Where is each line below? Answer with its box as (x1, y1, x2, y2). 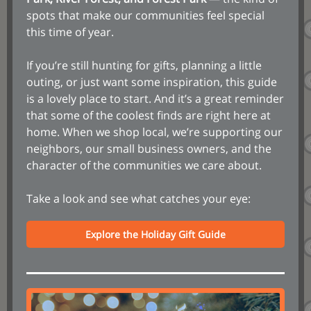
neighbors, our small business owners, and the (26, 141, 271, 156)
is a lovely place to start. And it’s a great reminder (26, 91, 284, 106)
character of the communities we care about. (26, 158, 262, 173)
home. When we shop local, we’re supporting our (26, 124, 283, 140)
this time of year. (26, 24, 114, 40)
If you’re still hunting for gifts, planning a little (26, 58, 262, 73)
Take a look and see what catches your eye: (26, 191, 251, 206)
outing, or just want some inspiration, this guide (26, 74, 277, 90)
